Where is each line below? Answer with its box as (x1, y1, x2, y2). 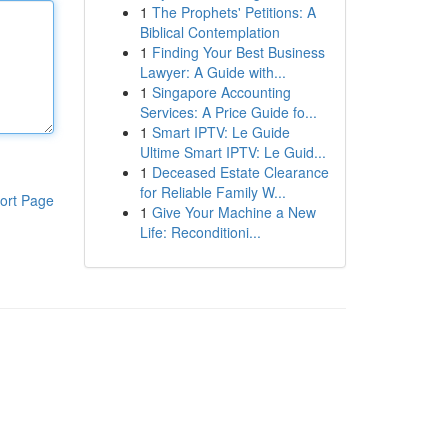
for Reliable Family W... (139, 182, 286, 202)
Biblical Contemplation (139, 22, 280, 42)
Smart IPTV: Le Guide (151, 122, 290, 142)
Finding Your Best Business (151, 42, 325, 62)
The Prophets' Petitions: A (151, 2, 316, 22)
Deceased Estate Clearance (151, 162, 329, 182)
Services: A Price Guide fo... (139, 102, 317, 122)
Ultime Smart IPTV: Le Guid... (139, 142, 326, 162)
